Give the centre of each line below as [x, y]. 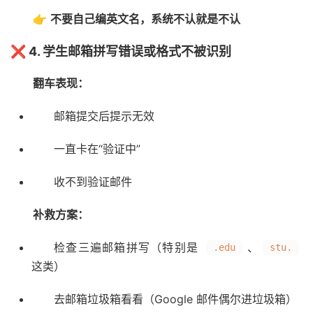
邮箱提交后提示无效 [104, 116]
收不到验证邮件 [93, 182]
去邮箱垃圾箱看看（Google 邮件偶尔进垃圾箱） [175, 299]
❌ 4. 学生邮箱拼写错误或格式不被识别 [121, 52]
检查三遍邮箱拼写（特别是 [129, 248]
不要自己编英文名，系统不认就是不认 [145, 19]
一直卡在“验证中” [97, 149]
